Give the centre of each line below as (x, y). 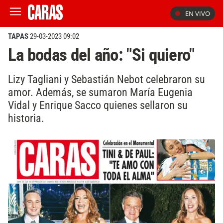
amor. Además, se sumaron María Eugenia (100, 92)
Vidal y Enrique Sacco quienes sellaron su (98, 105)
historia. (26, 118)
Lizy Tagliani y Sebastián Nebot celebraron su (107, 79)
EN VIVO (198, 13)
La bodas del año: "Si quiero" (101, 55)
